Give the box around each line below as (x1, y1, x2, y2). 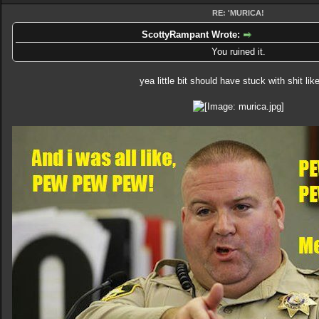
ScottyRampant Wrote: (142, 29, 243, 40)
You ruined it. (211, 46, 266, 57)
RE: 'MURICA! (212, 9, 264, 17)
